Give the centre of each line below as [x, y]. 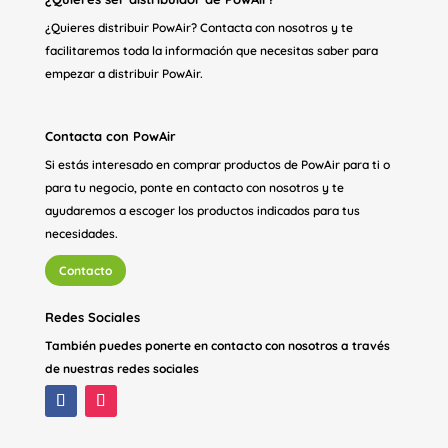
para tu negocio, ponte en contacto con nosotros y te [194, 187]
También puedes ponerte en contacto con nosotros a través [217, 346]
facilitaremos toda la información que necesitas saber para [211, 50]
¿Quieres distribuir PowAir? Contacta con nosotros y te [198, 27]
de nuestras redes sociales [121, 369]
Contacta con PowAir [110, 136]
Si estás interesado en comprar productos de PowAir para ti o [217, 164]
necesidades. [81, 233]
